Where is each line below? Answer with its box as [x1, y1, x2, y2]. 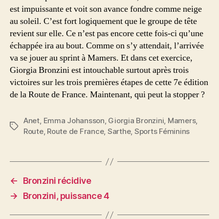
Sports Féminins [134, 127, 190, 136]
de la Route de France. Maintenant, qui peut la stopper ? [10, 89, 205, 100]
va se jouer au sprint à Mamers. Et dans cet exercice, [10, 52, 193, 64]
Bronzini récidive [22, 175, 91, 186]
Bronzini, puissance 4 [22, 191, 109, 201]
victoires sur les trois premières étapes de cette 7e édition [10, 77, 208, 88]
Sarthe [107, 127, 131, 136]
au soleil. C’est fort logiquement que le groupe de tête [10, 16, 197, 27]
